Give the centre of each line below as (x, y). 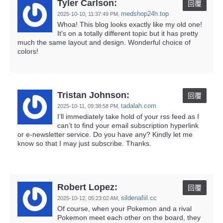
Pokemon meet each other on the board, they (129, 217)
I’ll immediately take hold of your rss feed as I (128, 116)
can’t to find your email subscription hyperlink (128, 125)
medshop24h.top (145, 13)
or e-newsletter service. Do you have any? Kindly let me (105, 134)
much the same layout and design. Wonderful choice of (104, 42)
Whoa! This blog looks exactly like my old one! (130, 24)
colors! (28, 51)
